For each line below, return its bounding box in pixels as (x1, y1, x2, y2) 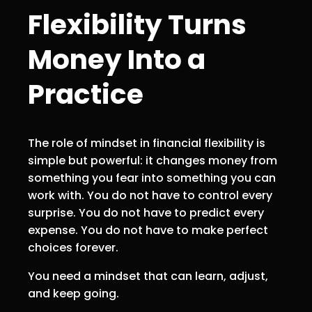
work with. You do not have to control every (28, 187, 272, 204)
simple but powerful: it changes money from (28, 153, 277, 169)
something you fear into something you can (28, 170, 276, 187)
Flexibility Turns (28, 5, 247, 44)
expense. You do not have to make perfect (28, 222, 268, 239)
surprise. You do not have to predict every (28, 205, 264, 221)
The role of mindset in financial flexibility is (28, 135, 265, 152)
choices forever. (28, 240, 118, 256)
